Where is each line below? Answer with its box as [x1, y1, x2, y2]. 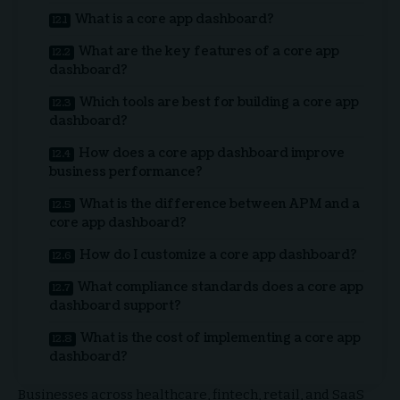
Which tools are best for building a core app [79, 93, 359, 111]
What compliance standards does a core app [78, 278, 363, 296]
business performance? [49, 162, 203, 180]
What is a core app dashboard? [75, 10, 274, 28]
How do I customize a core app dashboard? [79, 246, 357, 263]
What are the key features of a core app [79, 42, 339, 60]
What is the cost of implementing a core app [80, 329, 361, 346]
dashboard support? [49, 296, 181, 314]
